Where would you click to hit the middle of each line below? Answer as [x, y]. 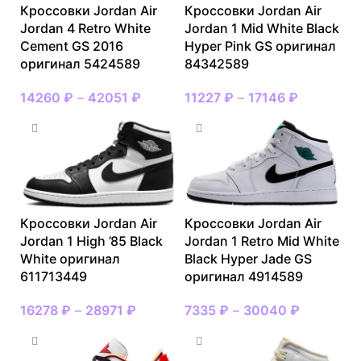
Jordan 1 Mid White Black [262, 29]
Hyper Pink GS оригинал [260, 46]
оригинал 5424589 [80, 64]
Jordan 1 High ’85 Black [91, 241]
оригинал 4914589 [244, 277]
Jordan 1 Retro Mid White [262, 241]
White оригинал [70, 259]
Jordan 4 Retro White [85, 29]
